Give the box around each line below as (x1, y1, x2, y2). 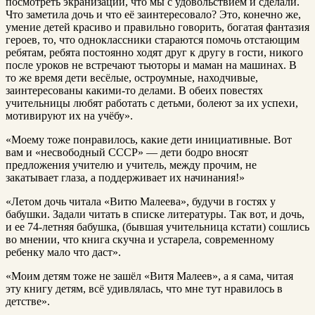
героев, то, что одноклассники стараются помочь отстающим (6, 34, 300, 46)
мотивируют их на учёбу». (6, 110, 133, 122)
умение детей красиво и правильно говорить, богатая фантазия (6, 21, 309, 34)
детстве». (6, 295, 50, 308)
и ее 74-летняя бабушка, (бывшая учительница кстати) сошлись (6, 221, 309, 233)
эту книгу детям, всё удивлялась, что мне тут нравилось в (6, 283, 283, 295)
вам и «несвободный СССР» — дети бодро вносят (6, 146, 248, 159)
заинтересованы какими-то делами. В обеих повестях (6, 84, 263, 97)
